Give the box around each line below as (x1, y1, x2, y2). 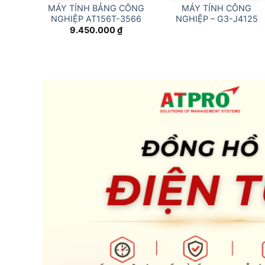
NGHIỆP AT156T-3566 (51, 13, 142, 24)
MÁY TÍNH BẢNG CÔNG (48, 2, 145, 13)
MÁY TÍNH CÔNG (182, 2, 252, 13)
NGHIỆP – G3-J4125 (175, 13, 258, 24)
